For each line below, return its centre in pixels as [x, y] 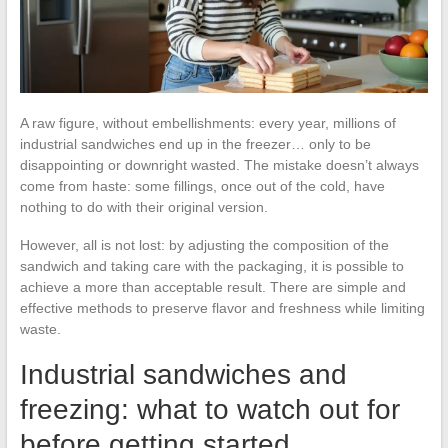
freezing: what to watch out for [209, 409]
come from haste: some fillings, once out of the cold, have [202, 185]
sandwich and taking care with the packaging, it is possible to [211, 265]
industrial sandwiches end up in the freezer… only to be [195, 143]
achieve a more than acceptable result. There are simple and [212, 286]
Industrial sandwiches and [183, 374]
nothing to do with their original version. [143, 206]
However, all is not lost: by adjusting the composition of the [204, 244]
